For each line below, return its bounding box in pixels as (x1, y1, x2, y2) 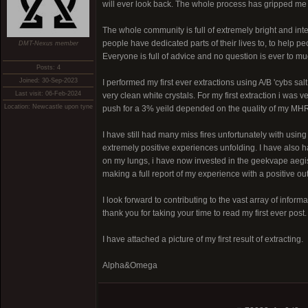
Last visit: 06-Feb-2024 (15, 90, 81, 97)
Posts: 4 (36, 64, 60, 71)
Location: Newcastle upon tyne (3, 103, 93, 110)
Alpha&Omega (102, 261, 157, 270)
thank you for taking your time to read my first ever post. (102, 208, 307, 218)
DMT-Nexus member (18, 40, 78, 47)
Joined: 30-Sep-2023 (19, 77, 78, 84)
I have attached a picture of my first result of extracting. (102, 234, 303, 244)
